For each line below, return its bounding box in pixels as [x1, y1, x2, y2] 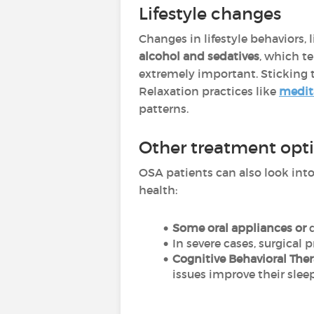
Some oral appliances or [172, 221, 306, 235]
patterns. [139, 102, 189, 116]
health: [139, 183, 177, 197]
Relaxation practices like [139, 84, 279, 98]
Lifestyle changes [139, 4, 281, 24]
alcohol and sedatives [139, 49, 259, 63]
